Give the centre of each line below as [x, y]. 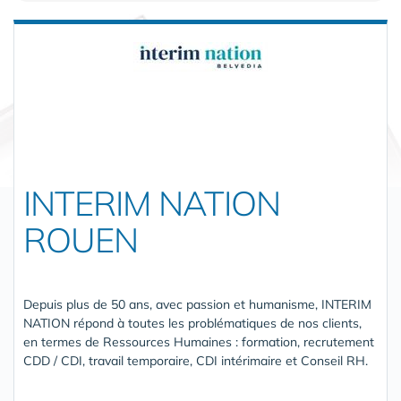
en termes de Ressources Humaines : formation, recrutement [199, 341]
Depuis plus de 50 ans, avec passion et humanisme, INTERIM [197, 304]
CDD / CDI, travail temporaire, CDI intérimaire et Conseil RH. [196, 360]
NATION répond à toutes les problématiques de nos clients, [192, 323]
